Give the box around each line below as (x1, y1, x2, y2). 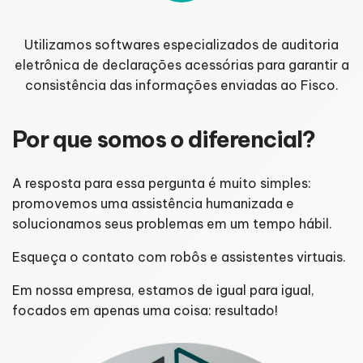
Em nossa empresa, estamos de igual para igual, (12, 282, 314, 299)
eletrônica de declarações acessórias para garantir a (14, 57, 349, 74)
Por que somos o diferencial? (12, 125, 315, 154)
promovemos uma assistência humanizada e (12, 195, 294, 212)
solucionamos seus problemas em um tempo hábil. (12, 216, 332, 233)
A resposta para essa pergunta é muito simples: (12, 175, 311, 192)
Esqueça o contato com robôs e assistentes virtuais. (12, 249, 346, 266)
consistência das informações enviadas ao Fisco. (24, 77, 339, 94)
